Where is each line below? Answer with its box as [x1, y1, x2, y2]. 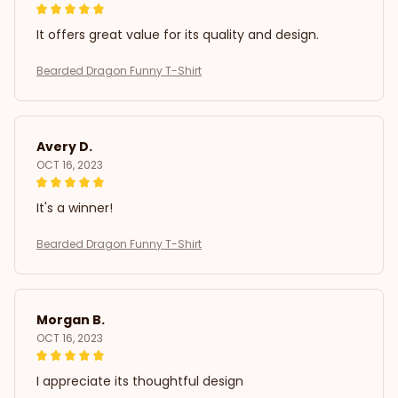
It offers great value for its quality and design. [36, 26, 319, 44]
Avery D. [36, 138, 92, 156]
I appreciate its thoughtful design [36, 372, 243, 391]
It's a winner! [36, 199, 113, 218]
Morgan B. [36, 311, 105, 330]
